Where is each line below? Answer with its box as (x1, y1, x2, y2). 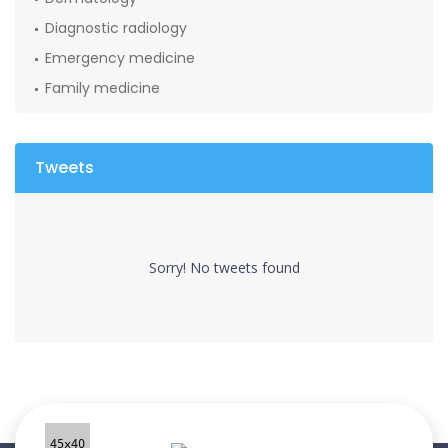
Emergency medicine (45, 47, 195, 68)
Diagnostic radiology (45, 17, 187, 38)
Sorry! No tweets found (148, 257, 300, 277)
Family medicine (45, 77, 160, 98)
